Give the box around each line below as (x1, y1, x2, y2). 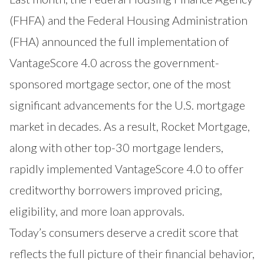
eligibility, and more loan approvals (9, 204, 182, 219)
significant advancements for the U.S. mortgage (9, 98, 245, 113)
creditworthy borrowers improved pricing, (9, 183, 222, 197)
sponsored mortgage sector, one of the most (9, 77, 231, 91)
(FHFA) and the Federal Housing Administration (9, 13, 247, 28)
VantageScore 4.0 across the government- (9, 55, 219, 70)
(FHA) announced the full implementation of (9, 34, 229, 49)
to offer (205, 161, 243, 176)
